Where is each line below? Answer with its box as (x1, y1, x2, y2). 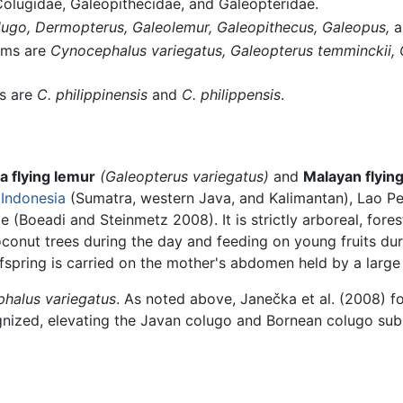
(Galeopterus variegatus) (100, 166, 269, 185)
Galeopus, (321, 18, 390, 37)
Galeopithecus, (216, 18, 318, 37)
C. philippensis (181, 85, 281, 104)
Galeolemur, (131, 18, 212, 37)
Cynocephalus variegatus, (49, 40, 226, 59)
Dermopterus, (34, 18, 128, 37)
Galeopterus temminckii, (229, 40, 395, 59)
